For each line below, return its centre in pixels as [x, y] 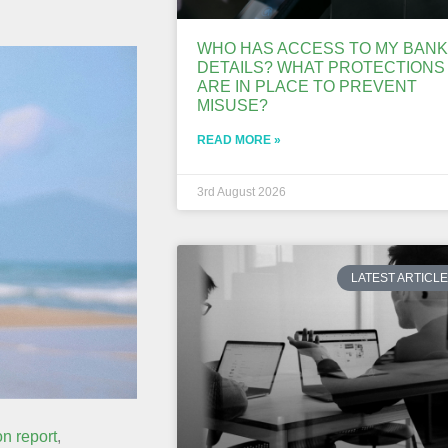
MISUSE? [232, 105]
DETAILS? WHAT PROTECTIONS [320, 67]
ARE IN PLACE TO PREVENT [306, 86]
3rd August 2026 [241, 191]
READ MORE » [238, 139]
